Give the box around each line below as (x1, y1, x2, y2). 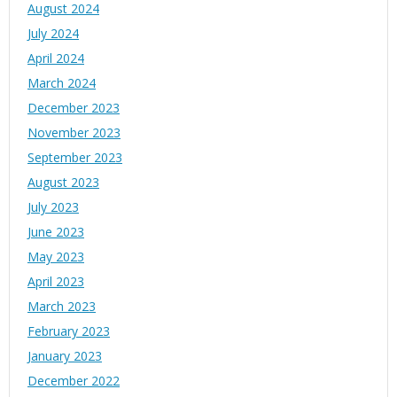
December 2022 (27, 372, 120, 390)
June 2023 (27, 223, 84, 241)
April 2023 (27, 273, 84, 291)
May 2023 (27, 248, 84, 266)
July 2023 (27, 198, 79, 216)
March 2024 (27, 74, 96, 92)
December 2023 (27, 99, 120, 117)
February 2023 (27, 323, 110, 340)
